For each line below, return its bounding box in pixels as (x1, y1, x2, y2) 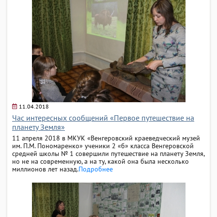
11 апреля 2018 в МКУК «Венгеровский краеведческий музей (12, 133, 200, 142)
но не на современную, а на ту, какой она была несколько (12, 156, 189, 166)
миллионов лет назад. (12, 164, 78, 173)
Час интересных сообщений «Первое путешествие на (12, 112, 194, 123)
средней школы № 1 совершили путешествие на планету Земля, (12, 149, 204, 158)
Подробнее (78, 164, 113, 173)
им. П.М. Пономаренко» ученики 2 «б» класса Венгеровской (12, 141, 194, 150)
